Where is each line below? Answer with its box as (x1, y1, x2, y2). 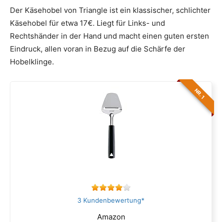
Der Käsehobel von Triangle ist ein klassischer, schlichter (10, 5, 211, 15)
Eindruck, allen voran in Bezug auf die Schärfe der (10, 44, 185, 54)
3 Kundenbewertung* (77, 196, 145, 205)
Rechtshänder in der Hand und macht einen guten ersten (10, 31, 209, 41)
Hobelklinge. (10, 57, 54, 67)
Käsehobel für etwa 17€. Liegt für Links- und (10, 18, 165, 28)
